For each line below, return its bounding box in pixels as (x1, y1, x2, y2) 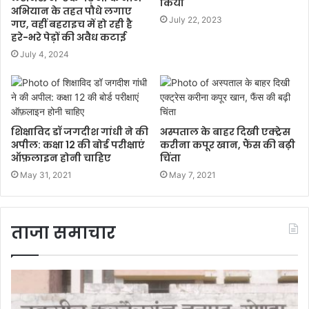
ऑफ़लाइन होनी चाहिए (11, 150, 111, 165)
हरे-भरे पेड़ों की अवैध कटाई (11, 30, 126, 44)
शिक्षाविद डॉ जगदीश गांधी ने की (11, 124, 148, 139)
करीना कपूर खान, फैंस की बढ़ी (160, 137, 295, 152)
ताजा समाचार (11, 221, 116, 244)
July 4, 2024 (20, 48, 69, 59)
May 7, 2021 (169, 169, 216, 180)
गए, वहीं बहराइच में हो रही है (11, 17, 132, 31)
